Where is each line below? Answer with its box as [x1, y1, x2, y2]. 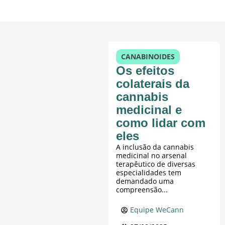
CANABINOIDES [121, 52, 175, 62]
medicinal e [116, 103, 182, 117]
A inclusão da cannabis [116, 142, 194, 152]
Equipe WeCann [130, 205, 184, 215]
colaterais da [116, 77, 190, 91]
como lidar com [116, 116, 206, 130]
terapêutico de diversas [116, 159, 196, 169]
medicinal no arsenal [116, 151, 187, 161]
